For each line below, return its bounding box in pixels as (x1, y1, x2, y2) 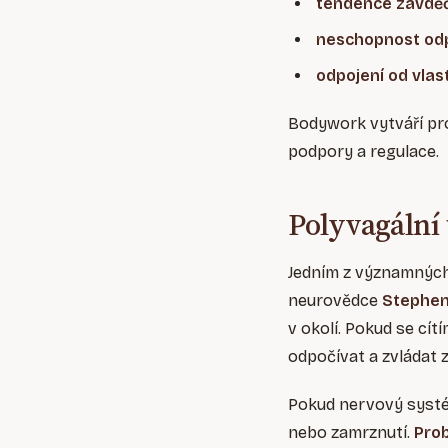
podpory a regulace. (288, 142, 439, 162)
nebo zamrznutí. (288, 423, 414, 443)
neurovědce (288, 291, 382, 311)
